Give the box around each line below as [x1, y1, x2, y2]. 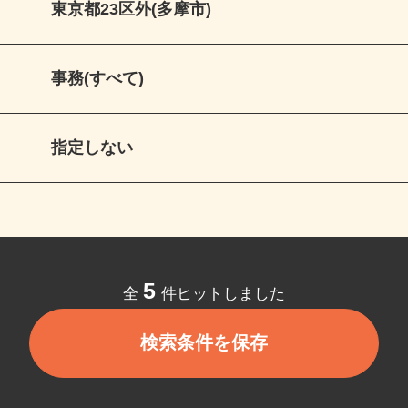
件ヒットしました [166, 296, 297, 314]
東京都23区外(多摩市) [58, 6, 222, 26]
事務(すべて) [58, 76, 154, 97]
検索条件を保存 [148, 344, 280, 366]
